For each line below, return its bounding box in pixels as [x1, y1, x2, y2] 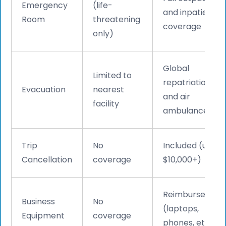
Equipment [22, 209, 65, 221]
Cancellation [22, 153, 73, 165]
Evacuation [22, 83, 66, 95]
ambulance [163, 104, 209, 117]
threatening [93, 13, 141, 25]
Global [163, 62, 190, 74]
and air [163, 90, 191, 102]
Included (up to [163, 139, 223, 151]
